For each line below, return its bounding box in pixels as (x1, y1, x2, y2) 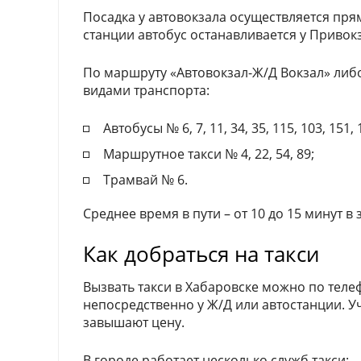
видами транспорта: (83, 81, 210, 99)
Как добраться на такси (83, 239, 319, 268)
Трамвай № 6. (103, 170, 188, 189)
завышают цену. (83, 313, 185, 331)
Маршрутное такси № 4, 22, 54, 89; (103, 144, 314, 163)
